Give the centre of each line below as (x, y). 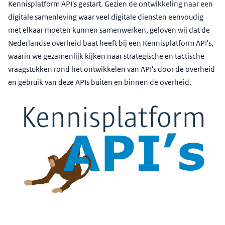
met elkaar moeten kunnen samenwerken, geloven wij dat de (109, 30)
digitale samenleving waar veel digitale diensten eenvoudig (106, 17)
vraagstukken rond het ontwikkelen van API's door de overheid (111, 69)
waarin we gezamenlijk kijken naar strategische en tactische (106, 56)
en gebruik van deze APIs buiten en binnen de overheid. (100, 82)
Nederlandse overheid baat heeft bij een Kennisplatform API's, (111, 43)
